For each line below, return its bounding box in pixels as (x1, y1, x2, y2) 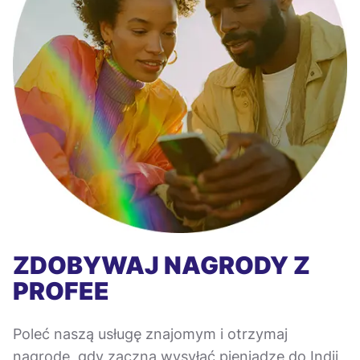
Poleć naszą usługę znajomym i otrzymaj (13, 325, 288, 342)
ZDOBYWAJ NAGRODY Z (13, 250, 310, 280)
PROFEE (13, 276, 109, 305)
